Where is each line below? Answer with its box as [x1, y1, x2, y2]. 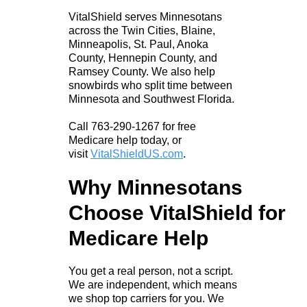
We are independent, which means [69, 279, 237, 291]
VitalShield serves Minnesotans [69, 11, 222, 23]
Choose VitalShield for [69, 201, 286, 225]
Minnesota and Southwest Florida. [69, 93, 234, 106]
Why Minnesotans [69, 176, 243, 199]
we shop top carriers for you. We [69, 293, 224, 305]
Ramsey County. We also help [69, 66, 215, 78]
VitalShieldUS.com [90, 148, 183, 160]
